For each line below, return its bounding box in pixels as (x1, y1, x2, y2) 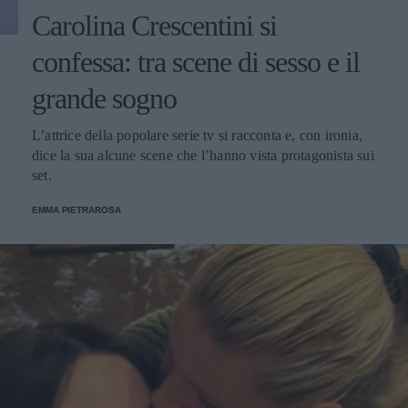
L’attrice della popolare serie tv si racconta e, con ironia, (32, 127, 362, 143)
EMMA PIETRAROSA (32, 204, 121, 215)
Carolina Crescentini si (32, 8, 277, 42)
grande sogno (32, 81, 177, 115)
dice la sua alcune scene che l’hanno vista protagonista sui (32, 147, 374, 163)
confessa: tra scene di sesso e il (32, 45, 360, 78)
